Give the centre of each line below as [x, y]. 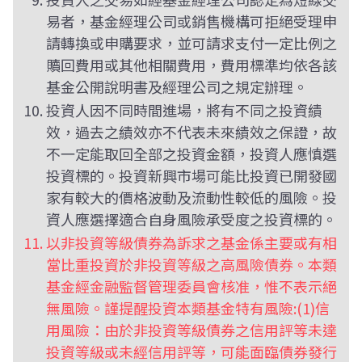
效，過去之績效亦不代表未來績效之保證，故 [191, 132]
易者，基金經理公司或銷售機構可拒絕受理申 [191, 21]
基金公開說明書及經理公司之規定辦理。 [177, 86]
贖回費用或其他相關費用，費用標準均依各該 [191, 65]
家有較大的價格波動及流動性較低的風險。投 [191, 197]
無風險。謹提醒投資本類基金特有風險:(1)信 [187, 308]
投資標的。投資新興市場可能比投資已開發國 [191, 175]
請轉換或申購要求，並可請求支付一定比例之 [191, 43]
